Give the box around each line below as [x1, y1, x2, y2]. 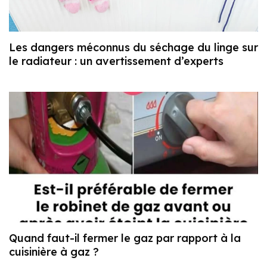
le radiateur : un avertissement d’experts [9, 54, 223, 68]
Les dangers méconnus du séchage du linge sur [9, 40, 258, 54]
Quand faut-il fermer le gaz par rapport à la [9, 231, 241, 246]
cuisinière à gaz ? [9, 245, 99, 259]
